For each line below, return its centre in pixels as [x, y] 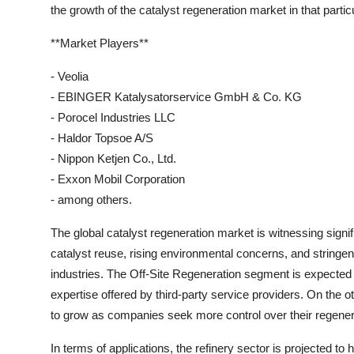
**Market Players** [100, 43]
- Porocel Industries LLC [113, 117]
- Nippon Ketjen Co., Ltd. [113, 158]
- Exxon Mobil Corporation [118, 179]
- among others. [91, 200]
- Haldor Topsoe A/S [102, 138]
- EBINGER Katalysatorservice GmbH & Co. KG [176, 97]
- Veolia [70, 76]
